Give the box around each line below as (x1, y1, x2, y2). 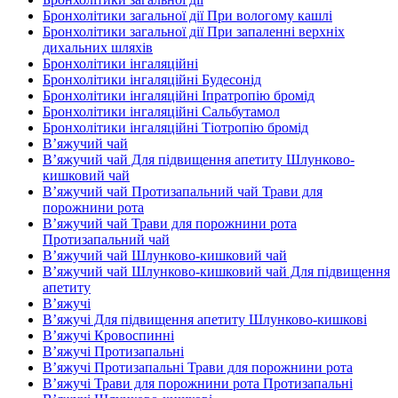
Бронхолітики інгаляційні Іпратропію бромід (43, 88, 314, 103)
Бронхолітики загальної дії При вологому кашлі (43, 8, 332, 23)
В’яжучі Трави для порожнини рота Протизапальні (43, 376, 353, 391)
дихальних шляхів (43, 40, 153, 55)
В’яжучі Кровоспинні (43, 328, 174, 343)
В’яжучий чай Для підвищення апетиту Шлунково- (43, 152, 354, 167)
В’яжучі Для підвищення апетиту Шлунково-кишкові (43, 312, 367, 327)
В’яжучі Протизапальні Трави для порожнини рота (43, 360, 353, 375)
